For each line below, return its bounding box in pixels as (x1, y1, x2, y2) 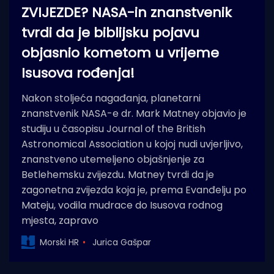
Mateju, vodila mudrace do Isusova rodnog (21, 198, 223, 213)
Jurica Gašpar (92, 235, 151, 248)
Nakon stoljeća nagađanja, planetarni (21, 91, 201, 106)
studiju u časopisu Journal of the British (21, 122, 206, 136)
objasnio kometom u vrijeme (21, 43, 219, 63)
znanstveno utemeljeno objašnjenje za (21, 152, 204, 167)
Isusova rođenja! (21, 64, 135, 83)
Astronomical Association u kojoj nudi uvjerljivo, (21, 137, 243, 152)
